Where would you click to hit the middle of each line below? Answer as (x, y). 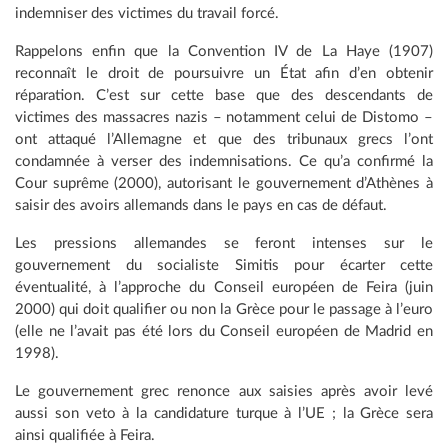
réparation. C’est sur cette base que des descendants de (224, 95)
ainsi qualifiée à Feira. (85, 435)
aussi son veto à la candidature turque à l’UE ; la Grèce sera (224, 413)
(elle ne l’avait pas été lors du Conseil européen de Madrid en (224, 331)
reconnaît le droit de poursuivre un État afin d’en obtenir (224, 73)
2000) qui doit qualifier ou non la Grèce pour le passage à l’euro (224, 309)
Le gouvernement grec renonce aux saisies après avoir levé (224, 391)
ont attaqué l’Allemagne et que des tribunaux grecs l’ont (224, 139)
